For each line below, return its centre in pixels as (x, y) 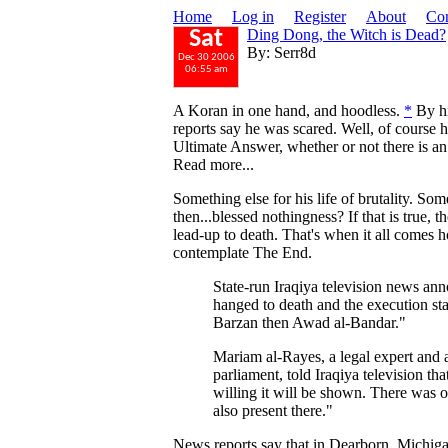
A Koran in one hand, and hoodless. (288, 110)
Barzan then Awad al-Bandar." (309, 322)
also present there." (273, 410)
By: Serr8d (281, 52)
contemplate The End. (242, 252)
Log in (253, 16)
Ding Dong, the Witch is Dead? (346, 34)
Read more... (213, 164)
